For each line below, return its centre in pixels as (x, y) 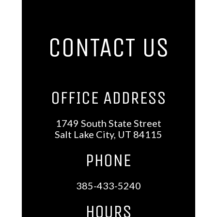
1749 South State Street (108, 123)
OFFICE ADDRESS (108, 98)
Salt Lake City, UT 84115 (108, 134)
